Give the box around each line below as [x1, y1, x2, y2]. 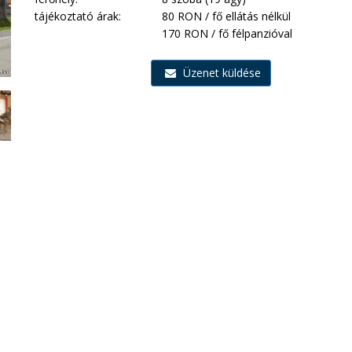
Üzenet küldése [180, 65, 262, 80]
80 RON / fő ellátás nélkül [162, 9, 291, 24]
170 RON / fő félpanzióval [162, 26, 293, 41]
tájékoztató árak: [35, 9, 121, 24]
